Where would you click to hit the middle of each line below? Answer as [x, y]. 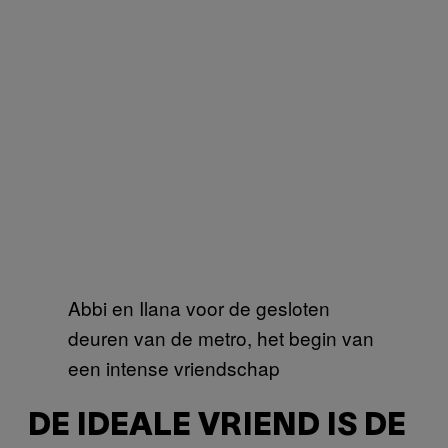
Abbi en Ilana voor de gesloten [199, 307]
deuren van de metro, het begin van [221, 337]
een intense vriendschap [174, 367]
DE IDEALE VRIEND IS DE [217, 427]
